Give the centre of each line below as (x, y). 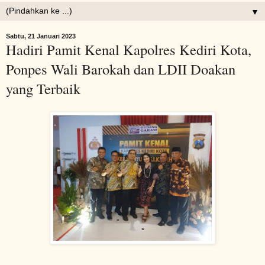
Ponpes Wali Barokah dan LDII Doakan (121, 69)
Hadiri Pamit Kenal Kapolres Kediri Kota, (129, 49)
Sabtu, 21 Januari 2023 (41, 36)
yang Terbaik (43, 88)
